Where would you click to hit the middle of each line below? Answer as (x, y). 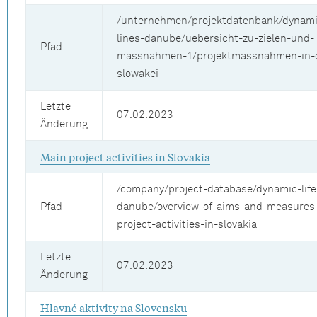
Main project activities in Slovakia (125, 156)
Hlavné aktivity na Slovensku (114, 307)
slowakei (138, 74)
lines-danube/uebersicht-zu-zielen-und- (215, 39)
